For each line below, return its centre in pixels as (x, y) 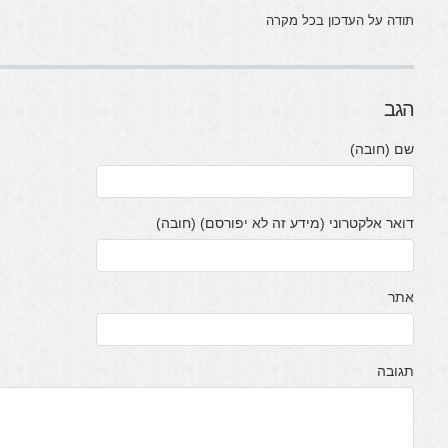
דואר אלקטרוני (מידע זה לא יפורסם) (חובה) (285, 223)
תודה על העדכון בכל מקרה (340, 20)
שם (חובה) (382, 149)
